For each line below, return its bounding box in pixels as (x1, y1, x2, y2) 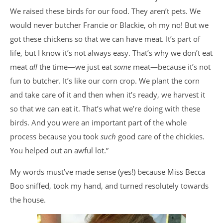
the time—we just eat (39, 62, 114, 72)
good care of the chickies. (118, 131, 205, 141)
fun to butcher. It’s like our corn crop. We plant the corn (10, 76, 200, 86)
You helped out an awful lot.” (10, 145, 109, 155)
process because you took (10, 131, 101, 141)
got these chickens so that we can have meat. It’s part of (10, 34, 200, 44)
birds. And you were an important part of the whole (10, 117, 187, 127)
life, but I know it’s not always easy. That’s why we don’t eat (10, 48, 213, 58)
